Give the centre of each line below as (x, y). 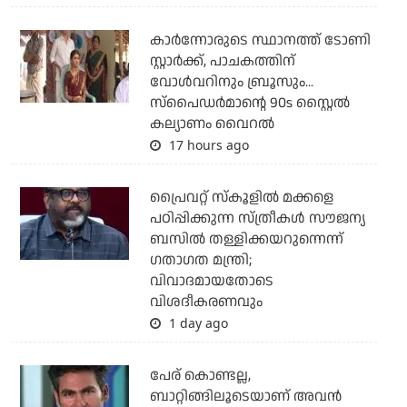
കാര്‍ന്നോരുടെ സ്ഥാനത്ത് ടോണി (260, 40)
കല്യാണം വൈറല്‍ (212, 124)
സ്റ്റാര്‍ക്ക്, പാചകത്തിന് (222, 61)
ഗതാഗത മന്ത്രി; (200, 260)
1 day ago (196, 323)
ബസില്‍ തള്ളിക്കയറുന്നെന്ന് (246, 239)
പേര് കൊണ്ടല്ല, (200, 375)
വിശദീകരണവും (206, 302)
